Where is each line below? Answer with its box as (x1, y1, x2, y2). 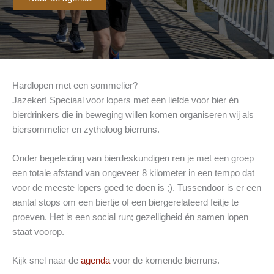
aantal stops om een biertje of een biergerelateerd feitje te (12, 197, 239, 207)
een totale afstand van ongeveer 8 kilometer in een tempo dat (12, 168, 254, 178)
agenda (81, 256, 110, 266)
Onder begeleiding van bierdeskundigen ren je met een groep (12, 153, 254, 163)
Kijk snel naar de (12, 256, 81, 266)
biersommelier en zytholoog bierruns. (12, 124, 160, 135)
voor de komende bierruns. (110, 256, 220, 266)
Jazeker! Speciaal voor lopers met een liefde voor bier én (12, 95, 239, 105)
